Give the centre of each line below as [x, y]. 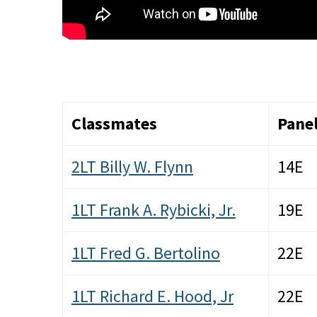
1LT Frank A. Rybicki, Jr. [154, 210]
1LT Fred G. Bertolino [146, 253]
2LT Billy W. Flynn [132, 167]
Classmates [114, 124]
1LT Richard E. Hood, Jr [152, 296]
